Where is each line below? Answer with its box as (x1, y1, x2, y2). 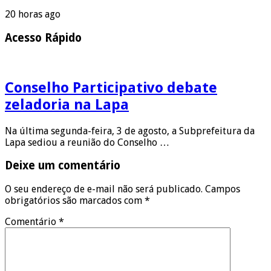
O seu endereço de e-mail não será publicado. (5, 183, 203, 195)
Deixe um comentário (5, 159, 120, 172)
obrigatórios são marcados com (5, 195, 145, 207)
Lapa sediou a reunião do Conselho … (5, 136, 169, 148)
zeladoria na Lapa (5, 96, 129, 113)
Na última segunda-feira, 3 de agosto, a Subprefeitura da (5, 125, 255, 137)
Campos (205, 183, 240, 195)
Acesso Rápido (5, 31, 82, 45)
